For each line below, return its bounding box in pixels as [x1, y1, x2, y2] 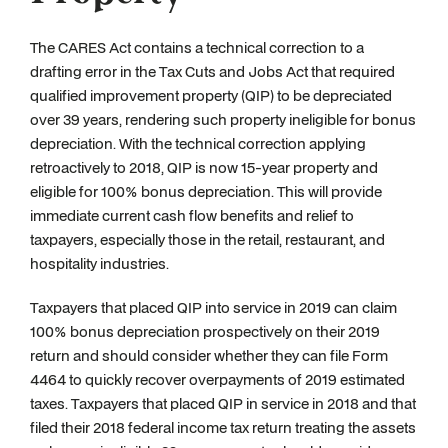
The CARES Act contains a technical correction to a [30, 37, 364, 58]
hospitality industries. [30, 253, 172, 274]
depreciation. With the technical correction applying [30, 133, 366, 154]
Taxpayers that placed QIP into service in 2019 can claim [30, 297, 397, 318]
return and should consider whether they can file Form [30, 345, 388, 366]
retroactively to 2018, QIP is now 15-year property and [30, 157, 378, 178]
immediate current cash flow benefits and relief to [30, 205, 354, 226]
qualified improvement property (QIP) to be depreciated [30, 85, 392, 106]
